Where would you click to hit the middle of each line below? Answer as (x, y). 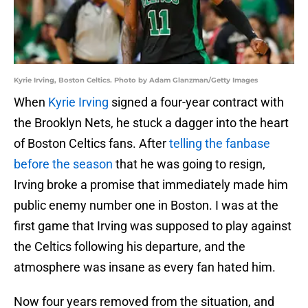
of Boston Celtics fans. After (91, 144)
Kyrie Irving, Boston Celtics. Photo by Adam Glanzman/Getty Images (136, 80)
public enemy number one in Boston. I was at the (146, 206)
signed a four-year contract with (196, 102)
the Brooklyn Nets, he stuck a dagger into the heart (151, 123)
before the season (63, 164)
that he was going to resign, (189, 164)
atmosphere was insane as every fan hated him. (145, 267)
